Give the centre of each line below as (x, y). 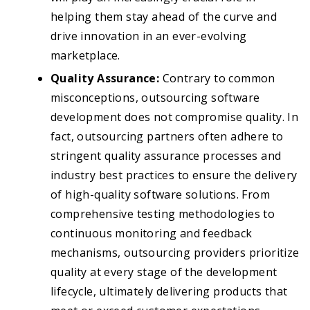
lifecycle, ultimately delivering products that (169, 292)
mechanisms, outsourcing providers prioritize (175, 253)
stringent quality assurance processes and (166, 156)
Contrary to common (219, 79)
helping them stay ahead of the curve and (164, 17)
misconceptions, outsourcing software (155, 98)
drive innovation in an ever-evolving (149, 36)
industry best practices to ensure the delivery (174, 175)
